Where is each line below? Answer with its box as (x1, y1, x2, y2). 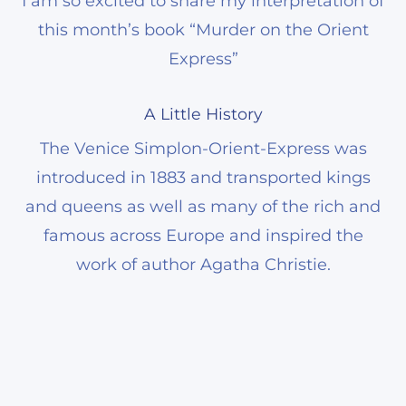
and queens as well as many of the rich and (25, 196, 381, 217)
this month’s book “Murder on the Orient (37, 19, 369, 40)
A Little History (143, 103, 263, 123)
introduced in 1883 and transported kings (35, 167, 371, 188)
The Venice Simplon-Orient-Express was (39, 138, 367, 159)
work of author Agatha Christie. (75, 254, 331, 275)
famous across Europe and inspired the (43, 225, 363, 246)
